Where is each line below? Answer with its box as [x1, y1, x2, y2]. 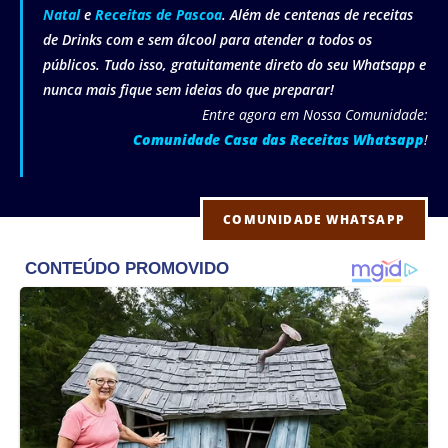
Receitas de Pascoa [95, 5, 222, 25]
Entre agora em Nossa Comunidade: [202, 105, 428, 125]
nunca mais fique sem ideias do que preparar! [43, 80, 334, 100]
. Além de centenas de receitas [222, 5, 413, 25]
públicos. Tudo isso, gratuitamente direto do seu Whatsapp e [43, 55, 426, 75]
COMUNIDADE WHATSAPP [223, 211, 405, 229]
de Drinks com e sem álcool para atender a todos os [43, 30, 372, 50]
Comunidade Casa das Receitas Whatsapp [133, 130, 424, 150]
